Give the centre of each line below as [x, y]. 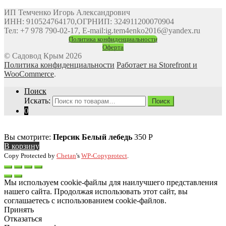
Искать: [37, 100]
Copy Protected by [30, 155]
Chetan [66, 155]
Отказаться [23, 218]
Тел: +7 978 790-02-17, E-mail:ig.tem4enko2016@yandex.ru [102, 30]
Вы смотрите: [29, 137]
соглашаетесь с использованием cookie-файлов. [85, 200]
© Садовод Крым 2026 [43, 55]
